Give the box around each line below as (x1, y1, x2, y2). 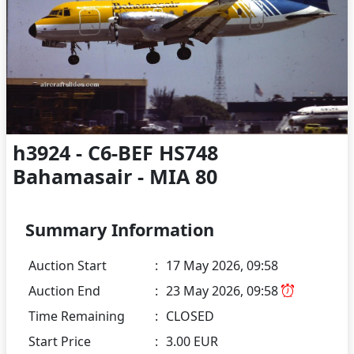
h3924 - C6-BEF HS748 (13, 138, 218, 166)
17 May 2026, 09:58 (166, 256, 278, 274)
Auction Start (28, 256, 107, 274)
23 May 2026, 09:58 (166, 281, 281, 299)
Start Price (28, 332, 91, 350)
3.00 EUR (166, 332, 218, 350)
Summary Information (25, 217, 214, 241)
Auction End (28, 281, 100, 299)
